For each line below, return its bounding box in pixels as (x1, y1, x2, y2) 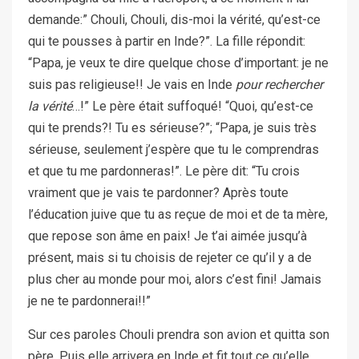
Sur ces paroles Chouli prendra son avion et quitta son (28, 326, 329, 342)
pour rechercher (236, 76, 323, 92)
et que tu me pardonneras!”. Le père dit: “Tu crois (28, 163, 300, 179)
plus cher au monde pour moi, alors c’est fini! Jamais (28, 271, 321, 287)
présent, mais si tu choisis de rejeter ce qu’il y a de (28, 249, 312, 265)
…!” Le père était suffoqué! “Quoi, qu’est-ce (72, 98, 313, 114)
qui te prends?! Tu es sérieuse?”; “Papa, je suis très (28, 119, 317, 135)
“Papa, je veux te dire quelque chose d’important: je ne (28, 54, 329, 71)
